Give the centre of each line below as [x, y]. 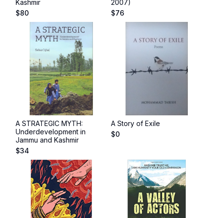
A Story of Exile [136, 123]
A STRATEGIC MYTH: [49, 123]
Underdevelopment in [51, 132]
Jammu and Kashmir [47, 140]
